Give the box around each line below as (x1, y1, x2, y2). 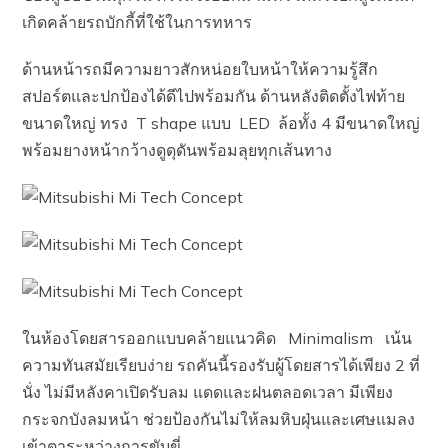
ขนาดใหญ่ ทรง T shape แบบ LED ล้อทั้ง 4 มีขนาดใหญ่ (22, 113, 421, 133)
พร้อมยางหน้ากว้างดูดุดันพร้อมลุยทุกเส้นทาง (22, 140, 333, 160)
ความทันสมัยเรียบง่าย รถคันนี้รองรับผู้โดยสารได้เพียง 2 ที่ (22, 355, 421, 375)
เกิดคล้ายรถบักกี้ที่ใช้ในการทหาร (22, 12, 253, 32)
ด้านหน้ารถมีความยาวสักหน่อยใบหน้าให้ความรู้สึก (22, 59, 379, 79)
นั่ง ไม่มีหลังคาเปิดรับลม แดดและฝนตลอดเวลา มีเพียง (22, 382, 394, 402)
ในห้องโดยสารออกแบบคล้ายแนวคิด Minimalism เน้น (22, 328, 413, 348)
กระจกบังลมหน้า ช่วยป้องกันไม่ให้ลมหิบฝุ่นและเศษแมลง (22, 409, 416, 429)
